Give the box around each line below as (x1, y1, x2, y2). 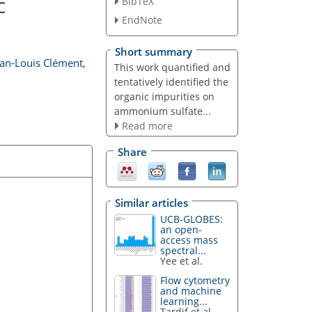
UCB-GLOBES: (160, 212, 224, 226)
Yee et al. (160, 253, 203, 267)
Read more (121, 118, 173, 132)
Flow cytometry (160, 274, 231, 288)
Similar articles (115, 195, 188, 210)
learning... (160, 295, 208, 309)
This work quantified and (114, 60, 231, 74)
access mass (160, 233, 219, 247)
